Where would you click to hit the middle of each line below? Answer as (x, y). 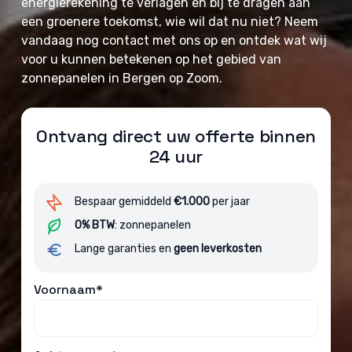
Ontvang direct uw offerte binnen (176, 136)
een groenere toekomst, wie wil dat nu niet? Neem (170, 22)
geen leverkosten (218, 249)
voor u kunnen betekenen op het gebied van (152, 59)
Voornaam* (69, 290)
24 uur (176, 157)
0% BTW (95, 225)
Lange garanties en (125, 249)
